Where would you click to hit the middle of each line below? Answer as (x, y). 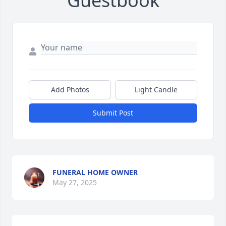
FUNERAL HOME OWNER (95, 172)
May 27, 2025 (75, 182)
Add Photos (70, 89)
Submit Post (113, 112)
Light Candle (156, 89)
